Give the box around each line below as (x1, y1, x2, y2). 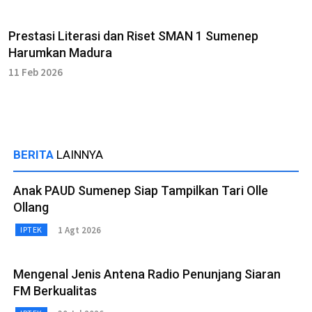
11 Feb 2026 (8, 65, 63, 79)
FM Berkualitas (13, 283, 97, 299)
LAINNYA (56, 148, 103, 162)
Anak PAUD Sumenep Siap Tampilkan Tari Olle (13, 183, 268, 198)
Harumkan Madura (8, 45, 112, 61)
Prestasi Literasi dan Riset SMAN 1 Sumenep (8, 29, 258, 44)
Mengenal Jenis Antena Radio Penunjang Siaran (13, 267, 281, 282)
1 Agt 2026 (57, 224, 101, 236)
